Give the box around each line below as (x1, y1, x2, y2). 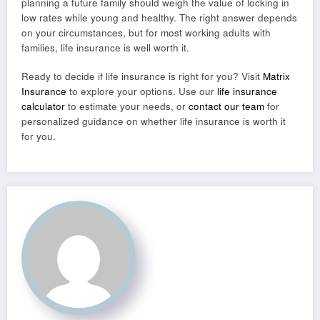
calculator (21, 99, 65, 114)
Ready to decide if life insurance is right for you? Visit (21, 69, 263, 84)
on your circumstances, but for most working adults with (21, 25, 271, 39)
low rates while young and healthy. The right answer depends (21, 10, 297, 24)
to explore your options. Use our (66, 84, 217, 99)
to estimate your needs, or (65, 99, 189, 114)
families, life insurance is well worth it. (21, 40, 189, 54)
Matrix (263, 69, 290, 84)
